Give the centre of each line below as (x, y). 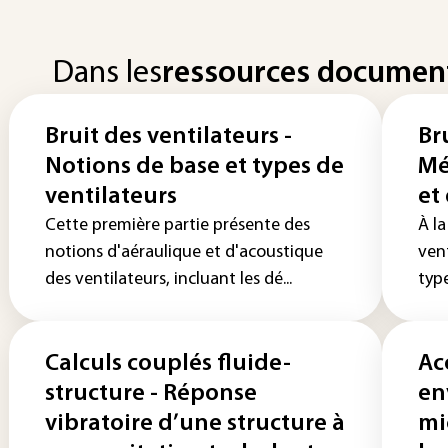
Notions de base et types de (194, 167)
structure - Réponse (151, 394)
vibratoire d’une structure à (195, 424)
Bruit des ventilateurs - (168, 137)
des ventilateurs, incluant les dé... (168, 279)
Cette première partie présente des (177, 225)
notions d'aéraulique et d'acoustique (184, 252)
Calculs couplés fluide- (168, 364)
